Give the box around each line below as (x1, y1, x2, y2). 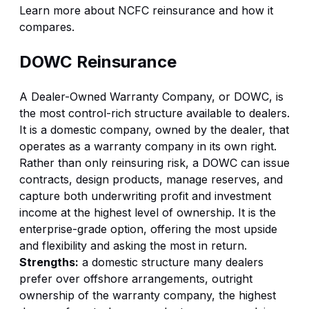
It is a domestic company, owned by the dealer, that (19, 122, 289, 137)
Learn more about (19, 3, 118, 17)
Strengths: (19, 255, 79, 269)
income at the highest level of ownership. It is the (19, 205, 276, 219)
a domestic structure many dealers (79, 255, 263, 269)
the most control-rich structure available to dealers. (19, 106, 290, 120)
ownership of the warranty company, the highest (19, 288, 276, 302)
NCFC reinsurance (118, 3, 215, 17)
